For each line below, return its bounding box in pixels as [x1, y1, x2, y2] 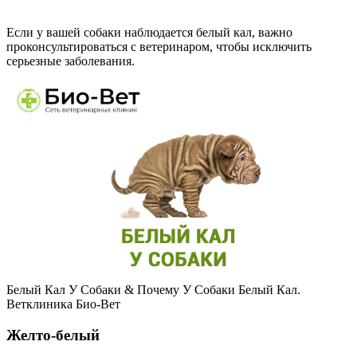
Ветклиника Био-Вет [6, 296, 120, 311]
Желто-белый [6, 326, 100, 343]
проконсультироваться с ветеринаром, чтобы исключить [6, 39, 312, 53]
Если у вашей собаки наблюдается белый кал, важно [6, 25, 292, 39]
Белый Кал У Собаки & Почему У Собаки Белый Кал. [6, 282, 300, 296]
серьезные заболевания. [6, 53, 135, 68]
